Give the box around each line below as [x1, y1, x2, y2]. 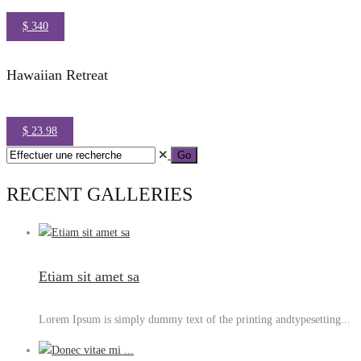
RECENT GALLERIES [6, 183, 193, 205]
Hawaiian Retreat [6, 66, 108, 83]
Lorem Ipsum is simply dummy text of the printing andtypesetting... [39, 313, 351, 326]
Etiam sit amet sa [39, 268, 139, 284]
